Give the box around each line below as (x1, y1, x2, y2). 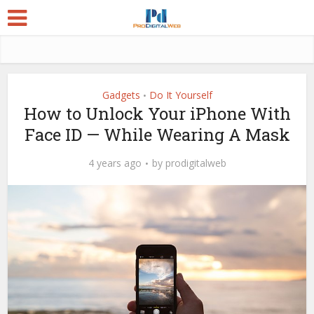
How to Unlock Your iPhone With (23, 102, 291, 125)
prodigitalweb (165, 156, 226, 170)
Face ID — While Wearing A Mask (24, 123, 290, 146)
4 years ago (88, 156, 142, 170)
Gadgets (102, 88, 140, 102)
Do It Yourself (149, 88, 212, 102)
